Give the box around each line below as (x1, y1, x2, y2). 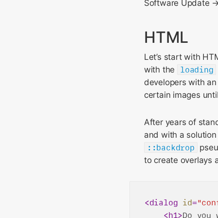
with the (144, 65, 177, 74)
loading (180, 65, 214, 74)
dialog (149, 198, 178, 207)
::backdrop (146, 143, 195, 152)
